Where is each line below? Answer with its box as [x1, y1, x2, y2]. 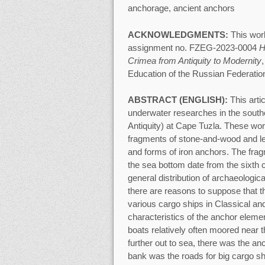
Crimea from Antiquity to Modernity [127, 55, 261, 66]
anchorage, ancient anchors [127, 3, 235, 14]
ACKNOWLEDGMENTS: [127, 29, 228, 40]
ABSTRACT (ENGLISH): [127, 95, 230, 105]
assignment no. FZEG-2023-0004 [127, 42, 259, 53]
